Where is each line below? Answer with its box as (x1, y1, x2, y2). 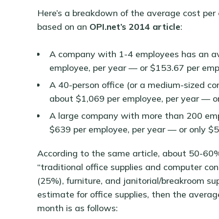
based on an (37, 21, 89, 33)
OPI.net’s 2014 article (89, 21, 180, 33)
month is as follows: (37, 202, 118, 214)
